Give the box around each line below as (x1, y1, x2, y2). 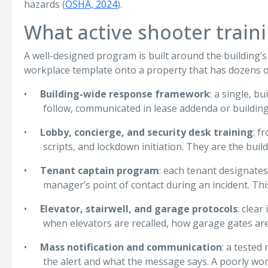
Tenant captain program (40, 164, 159, 177)
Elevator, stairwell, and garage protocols (40, 202, 237, 215)
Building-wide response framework (40, 87, 210, 100)
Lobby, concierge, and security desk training (40, 126, 253, 139)
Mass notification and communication (40, 240, 222, 254)
